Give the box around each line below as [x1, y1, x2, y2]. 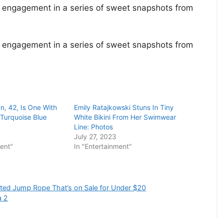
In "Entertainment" [74, 142, 132, 151]
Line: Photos [74, 123, 113, 131]
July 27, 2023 [74, 132, 117, 141]
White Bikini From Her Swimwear [74, 113, 177, 122]
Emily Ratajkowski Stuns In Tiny [74, 103, 174, 112]
